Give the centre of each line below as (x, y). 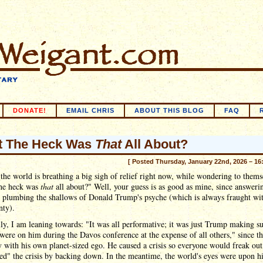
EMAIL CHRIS (90, 110)
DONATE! (30, 110)
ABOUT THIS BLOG (169, 110)
